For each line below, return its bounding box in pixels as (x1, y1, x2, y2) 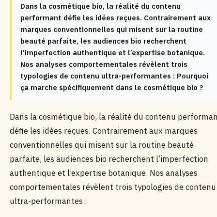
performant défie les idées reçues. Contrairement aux (20, 13, 211, 22)
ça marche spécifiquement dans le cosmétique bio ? (20, 83, 203, 92)
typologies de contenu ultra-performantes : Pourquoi (20, 71, 208, 80)
